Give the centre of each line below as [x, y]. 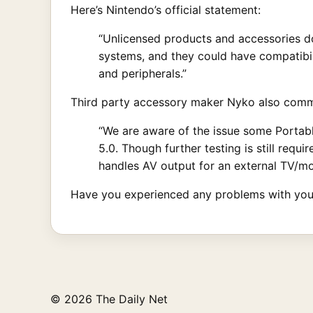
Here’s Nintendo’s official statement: [166, 9]
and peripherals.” [143, 73]
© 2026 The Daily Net [109, 299]
